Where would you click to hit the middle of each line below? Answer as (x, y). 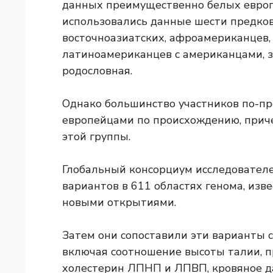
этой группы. (96, 136)
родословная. (97, 70)
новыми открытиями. (119, 202)
